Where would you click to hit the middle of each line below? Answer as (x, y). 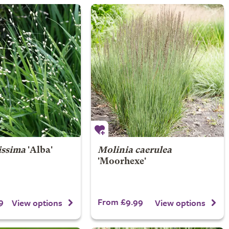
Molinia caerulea (134, 151)
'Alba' (39, 151)
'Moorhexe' (122, 162)
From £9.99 (120, 202)
